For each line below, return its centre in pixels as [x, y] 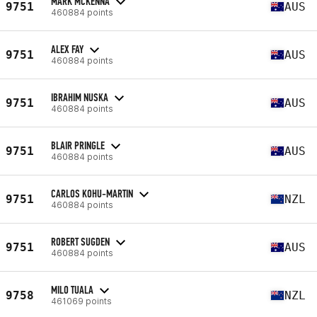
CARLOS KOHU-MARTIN [92, 193]
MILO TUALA [72, 289]
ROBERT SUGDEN [80, 241]
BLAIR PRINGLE [78, 145]
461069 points [81, 301]
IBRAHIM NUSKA [80, 97]
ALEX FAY [67, 49]
